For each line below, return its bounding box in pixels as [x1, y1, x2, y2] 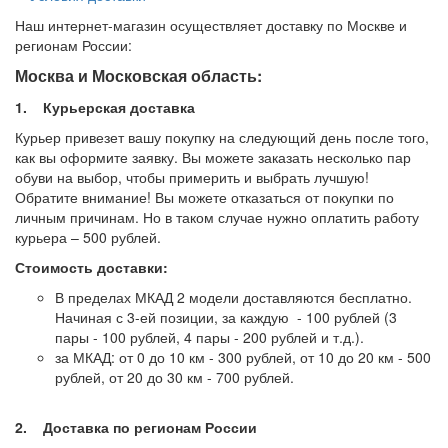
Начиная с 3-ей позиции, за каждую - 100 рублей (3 [55, 306, 397, 327]
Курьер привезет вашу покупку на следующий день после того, [15, 126, 429, 147]
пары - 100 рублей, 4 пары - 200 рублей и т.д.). [55, 326, 364, 347]
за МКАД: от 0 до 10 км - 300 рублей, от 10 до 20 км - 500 [55, 346, 431, 367]
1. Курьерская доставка [15, 96, 195, 117]
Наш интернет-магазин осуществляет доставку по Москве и [15, 14, 407, 35]
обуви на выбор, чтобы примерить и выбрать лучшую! [15, 166, 369, 187]
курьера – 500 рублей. [15, 226, 161, 247]
